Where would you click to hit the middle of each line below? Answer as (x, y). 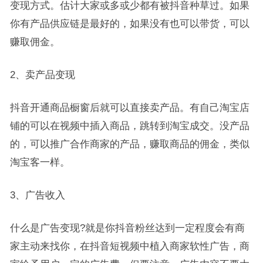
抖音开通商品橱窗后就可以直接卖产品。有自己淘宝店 (129, 108)
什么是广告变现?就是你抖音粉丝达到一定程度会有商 (127, 228)
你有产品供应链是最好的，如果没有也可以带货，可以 (129, 24)
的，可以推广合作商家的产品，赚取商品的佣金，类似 (129, 144)
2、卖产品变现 (42, 75)
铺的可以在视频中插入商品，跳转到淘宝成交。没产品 (129, 126)
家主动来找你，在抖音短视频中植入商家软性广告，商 (129, 246)
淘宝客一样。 (40, 162)
